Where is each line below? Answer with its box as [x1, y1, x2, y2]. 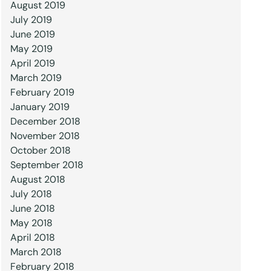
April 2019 [10, 57, 55, 70]
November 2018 [10, 129, 80, 142]
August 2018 [10, 173, 65, 186]
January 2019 [10, 100, 70, 113]
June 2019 [10, 28, 55, 41]
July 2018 [10, 188, 52, 200]
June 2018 [10, 202, 55, 215]
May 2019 [10, 42, 53, 55]
